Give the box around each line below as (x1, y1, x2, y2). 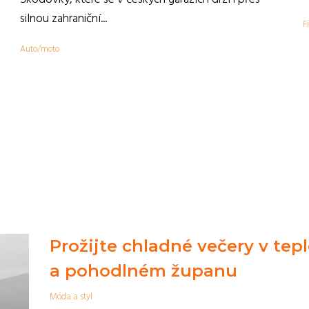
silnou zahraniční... (20, 9, 107, 29)
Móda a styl (49, 290, 92, 304)
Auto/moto (20, 42, 59, 57)
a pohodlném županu (49, 261, 237, 281)
